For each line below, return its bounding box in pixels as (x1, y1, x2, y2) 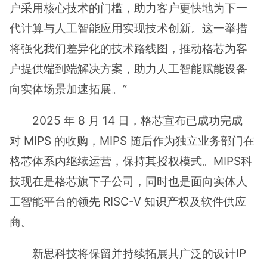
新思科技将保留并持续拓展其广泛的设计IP (32, 246, 247, 260)
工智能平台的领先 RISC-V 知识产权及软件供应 (10, 194, 246, 209)
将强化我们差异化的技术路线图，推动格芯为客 (10, 41, 247, 55)
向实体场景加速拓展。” (10, 81, 127, 96)
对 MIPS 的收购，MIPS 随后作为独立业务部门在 (10, 133, 254, 148)
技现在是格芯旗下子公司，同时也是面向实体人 (10, 173, 247, 188)
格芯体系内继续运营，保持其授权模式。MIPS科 (10, 153, 252, 168)
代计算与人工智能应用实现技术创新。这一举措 (10, 20, 247, 35)
